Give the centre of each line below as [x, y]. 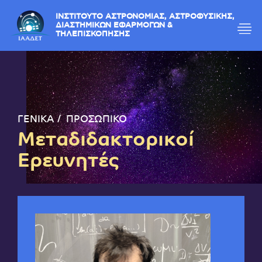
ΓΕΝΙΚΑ [36, 120]
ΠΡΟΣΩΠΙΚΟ [96, 120]
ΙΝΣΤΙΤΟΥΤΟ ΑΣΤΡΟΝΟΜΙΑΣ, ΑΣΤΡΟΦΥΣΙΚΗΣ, [161, 18]
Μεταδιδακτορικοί [106, 141]
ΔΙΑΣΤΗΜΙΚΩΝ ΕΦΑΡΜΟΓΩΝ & [127, 28]
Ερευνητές [68, 162]
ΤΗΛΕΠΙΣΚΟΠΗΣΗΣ [103, 38]
